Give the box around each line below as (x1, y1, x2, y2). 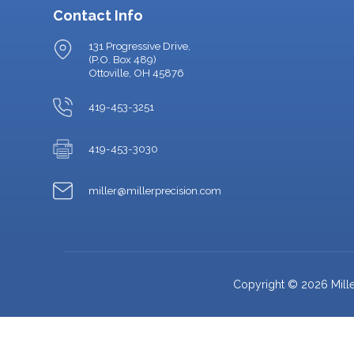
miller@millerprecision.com (88, 184, 221, 197)
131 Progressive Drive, (88, 40, 190, 52)
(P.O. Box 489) (88, 53, 156, 66)
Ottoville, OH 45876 (88, 66, 184, 79)
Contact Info (53, 7, 143, 24)
